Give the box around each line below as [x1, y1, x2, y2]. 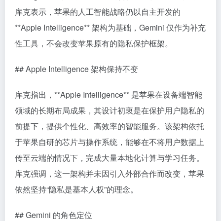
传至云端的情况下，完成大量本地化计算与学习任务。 [15, 152, 204, 163]
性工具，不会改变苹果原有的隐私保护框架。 [15, 37, 173, 49]
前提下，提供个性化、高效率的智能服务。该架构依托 [15, 120, 204, 132]
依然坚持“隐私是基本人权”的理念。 [15, 184, 138, 195]
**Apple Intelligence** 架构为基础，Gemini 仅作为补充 [15, 22, 206, 33]
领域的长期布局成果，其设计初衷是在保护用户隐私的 [15, 105, 204, 116]
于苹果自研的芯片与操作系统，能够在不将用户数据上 [15, 136, 204, 147]
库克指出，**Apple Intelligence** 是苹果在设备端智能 [15, 89, 202, 100]
